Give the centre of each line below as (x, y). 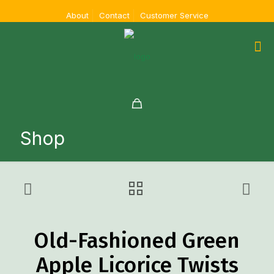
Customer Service (174, 15)
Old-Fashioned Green (137, 240)
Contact (114, 15)
